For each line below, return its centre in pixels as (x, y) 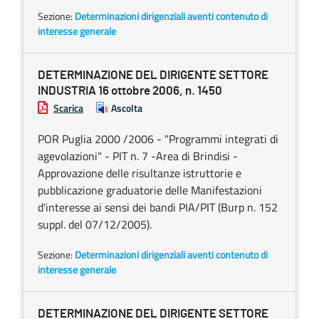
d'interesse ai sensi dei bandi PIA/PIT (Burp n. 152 (158, 207)
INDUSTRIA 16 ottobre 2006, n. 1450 (130, 91)
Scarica (68, 108)
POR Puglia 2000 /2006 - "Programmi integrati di (158, 139)
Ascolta (127, 108)
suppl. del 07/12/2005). (95, 224)
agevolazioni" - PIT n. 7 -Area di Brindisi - (138, 156)
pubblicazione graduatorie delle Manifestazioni (150, 190)
